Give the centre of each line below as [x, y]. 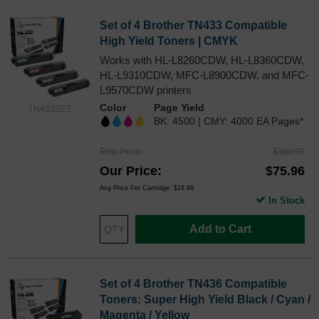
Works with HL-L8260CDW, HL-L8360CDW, [202, 60]
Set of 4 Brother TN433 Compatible [193, 25]
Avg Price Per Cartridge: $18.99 [147, 188]
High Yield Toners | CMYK [169, 41]
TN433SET [50, 109]
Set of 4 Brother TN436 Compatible [193, 283]
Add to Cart [220, 229]
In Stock [287, 200]
